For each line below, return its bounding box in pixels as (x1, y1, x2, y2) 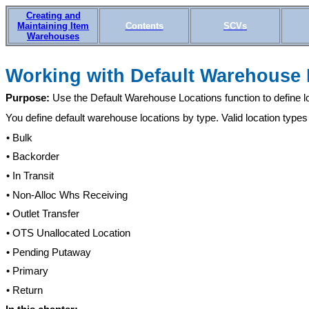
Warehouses (27, 31, 79, 41)
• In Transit (6, 170, 54, 181)
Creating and (26, 10, 81, 21)
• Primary (6, 266, 48, 277)
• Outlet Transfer (6, 208, 79, 220)
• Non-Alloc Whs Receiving (6, 189, 128, 201)
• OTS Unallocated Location (6, 227, 130, 239)
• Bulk (6, 132, 32, 143)
